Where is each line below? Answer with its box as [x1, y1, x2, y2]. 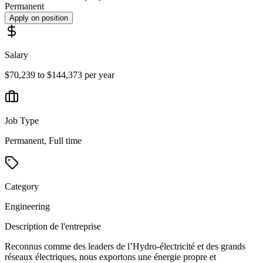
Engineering [5, 201, 50, 212]
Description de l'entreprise [5, 221, 101, 232]
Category [5, 181, 39, 192]
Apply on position [9, 14, 68, 23]
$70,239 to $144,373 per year [5, 70, 114, 80]
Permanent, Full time [5, 136, 82, 146]
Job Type [5, 116, 39, 126]
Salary [5, 50, 28, 60]
